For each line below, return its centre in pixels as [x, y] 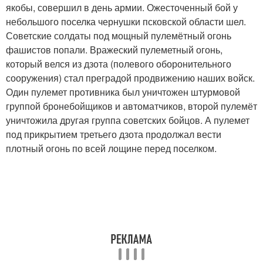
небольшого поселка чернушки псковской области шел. [126, 22]
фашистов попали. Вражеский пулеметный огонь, [114, 50]
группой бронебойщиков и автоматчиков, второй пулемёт [131, 106]
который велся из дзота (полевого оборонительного [119, 64]
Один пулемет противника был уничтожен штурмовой [123, 92]
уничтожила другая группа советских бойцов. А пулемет [128, 120]
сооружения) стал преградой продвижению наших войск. [130, 78]
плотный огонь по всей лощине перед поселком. [111, 149]
